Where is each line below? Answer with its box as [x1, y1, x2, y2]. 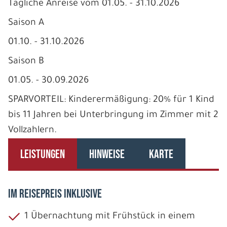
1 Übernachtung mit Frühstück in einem [24, 211, 195, 222]
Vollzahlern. [8, 125, 57, 136]
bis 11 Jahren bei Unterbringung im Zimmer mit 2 [8, 110, 218, 121]
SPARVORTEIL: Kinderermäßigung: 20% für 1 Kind [8, 95, 214, 105]
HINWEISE [89, 147, 125, 162]
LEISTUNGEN [20, 147, 65, 162]
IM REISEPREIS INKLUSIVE [8, 186, 102, 201]
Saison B [8, 56, 44, 67]
